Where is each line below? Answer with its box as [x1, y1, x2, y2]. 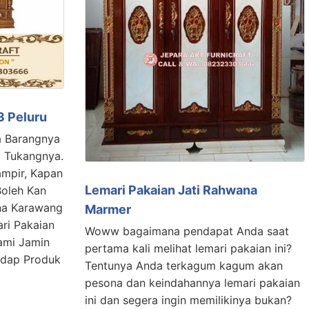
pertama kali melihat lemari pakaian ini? [84, 241, 292, 255]
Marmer [84, 201, 131, 217]
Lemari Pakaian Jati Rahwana [84, 182, 257, 197]
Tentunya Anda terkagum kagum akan [84, 258, 283, 272]
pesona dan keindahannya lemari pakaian [84, 275, 300, 290]
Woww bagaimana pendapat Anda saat [84, 223, 289, 238]
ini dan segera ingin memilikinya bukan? [84, 292, 292, 307]
